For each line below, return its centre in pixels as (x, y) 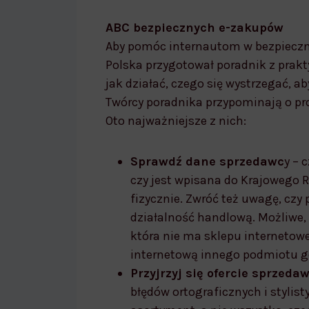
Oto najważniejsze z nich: (176, 120)
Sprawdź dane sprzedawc (207, 161)
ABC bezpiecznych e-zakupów (195, 27)
